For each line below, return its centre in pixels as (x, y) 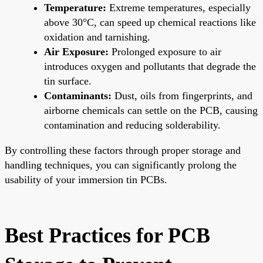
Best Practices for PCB (107, 235)
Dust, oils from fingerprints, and (182, 95)
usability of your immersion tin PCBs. (86, 179)
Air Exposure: (76, 51)
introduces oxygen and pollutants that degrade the (150, 66)
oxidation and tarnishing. (97, 37)
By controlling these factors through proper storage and (123, 150)
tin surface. (68, 81)
